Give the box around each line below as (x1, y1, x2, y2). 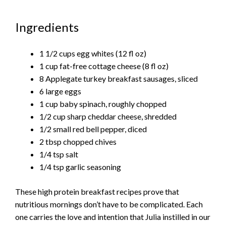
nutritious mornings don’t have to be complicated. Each (15, 199, 203, 209)
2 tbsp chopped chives (39, 137, 117, 147)
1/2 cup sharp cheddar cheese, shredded (39, 111, 177, 122)
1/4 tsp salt (39, 149, 78, 159)
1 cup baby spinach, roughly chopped (39, 99, 166, 109)
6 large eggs (39, 86, 81, 96)
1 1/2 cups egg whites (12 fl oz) (39, 48, 146, 59)
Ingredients (15, 20, 79, 35)
